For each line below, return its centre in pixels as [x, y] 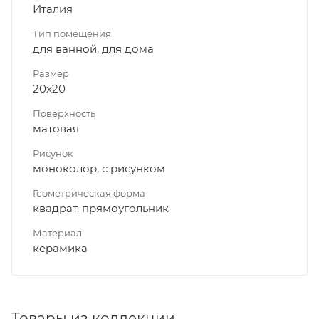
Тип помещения [72, 33]
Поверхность [64, 113]
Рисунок [53, 153]
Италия [53, 9]
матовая [56, 128]
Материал [57, 232]
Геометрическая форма [89, 193]
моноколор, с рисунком [99, 168]
